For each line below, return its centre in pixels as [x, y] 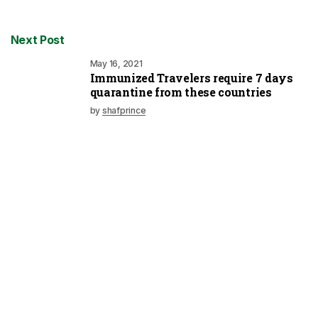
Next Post [37, 39]
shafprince [124, 110]
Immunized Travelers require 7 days [191, 77]
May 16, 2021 [116, 63]
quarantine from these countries [181, 92]
